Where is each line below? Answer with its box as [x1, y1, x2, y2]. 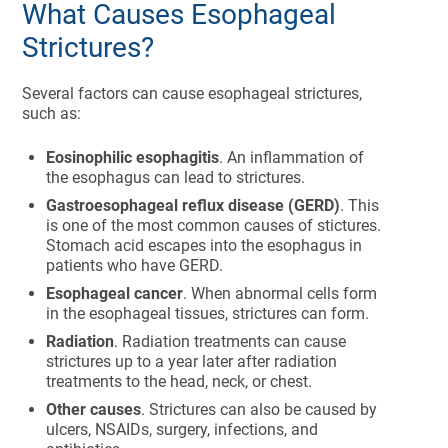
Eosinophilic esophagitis [46, 148, 220, 167]
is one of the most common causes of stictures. [46, 216, 382, 235]
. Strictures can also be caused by [141, 400, 378, 419]
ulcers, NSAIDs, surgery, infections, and [46, 420, 319, 439]
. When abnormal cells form [183, 284, 378, 303]
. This [340, 196, 380, 215]
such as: [22, 104, 82, 123]
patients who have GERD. [46, 256, 224, 275]
